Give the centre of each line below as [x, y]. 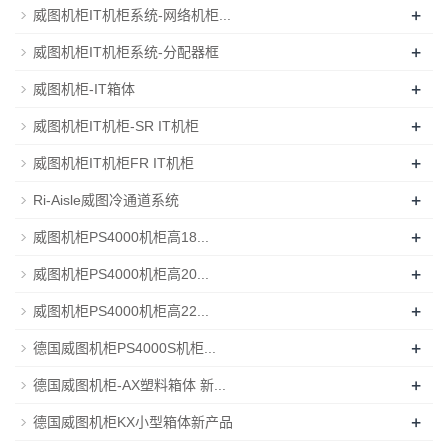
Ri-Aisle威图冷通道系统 [106, 199]
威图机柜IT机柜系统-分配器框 [126, 51]
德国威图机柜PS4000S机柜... [124, 347]
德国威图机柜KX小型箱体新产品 [133, 421]
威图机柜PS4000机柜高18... [121, 236]
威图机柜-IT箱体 [84, 88]
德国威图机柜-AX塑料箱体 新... [129, 384]
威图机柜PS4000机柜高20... [121, 273]
